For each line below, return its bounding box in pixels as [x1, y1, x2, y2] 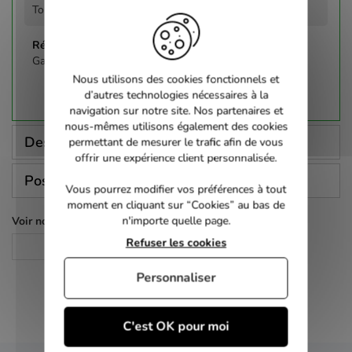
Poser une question [24, 170, 149, 190]
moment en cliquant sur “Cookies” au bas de [67, 197, 285, 212]
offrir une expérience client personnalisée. [75, 150, 277, 165]
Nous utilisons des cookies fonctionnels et [72, 71, 280, 86]
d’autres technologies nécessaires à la [84, 87, 268, 102]
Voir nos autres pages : [12, 213, 128, 229]
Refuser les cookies [126, 235, 226, 250]
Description [24, 132, 98, 152]
